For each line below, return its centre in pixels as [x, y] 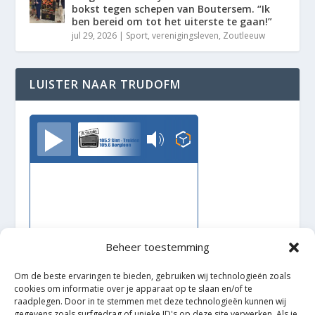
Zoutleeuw [244, 36]
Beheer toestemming [157, 247]
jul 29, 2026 [95, 36]
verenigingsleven [186, 36]
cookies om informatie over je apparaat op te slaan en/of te [133, 289]
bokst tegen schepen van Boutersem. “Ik [171, 9]
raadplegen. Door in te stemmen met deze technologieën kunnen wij [150, 302]
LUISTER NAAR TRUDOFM [105, 85]
